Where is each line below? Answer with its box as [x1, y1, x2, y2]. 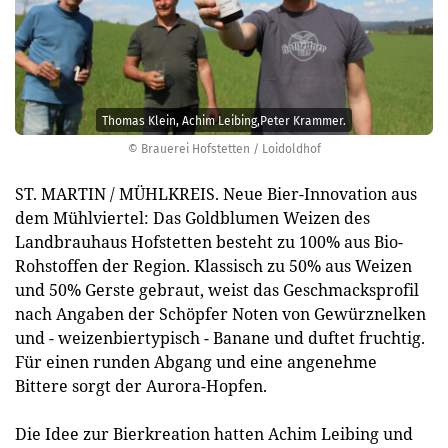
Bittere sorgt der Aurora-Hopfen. [15, 375, 267, 397]
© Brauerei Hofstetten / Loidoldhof [127, 142, 321, 156]
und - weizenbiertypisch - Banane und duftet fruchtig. [15, 327, 425, 349]
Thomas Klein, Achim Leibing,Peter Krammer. [102, 113, 346, 128]
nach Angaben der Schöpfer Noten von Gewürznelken [15, 303, 426, 325]
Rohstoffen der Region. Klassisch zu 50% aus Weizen [15, 255, 412, 277]
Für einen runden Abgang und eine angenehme [15, 351, 377, 373]
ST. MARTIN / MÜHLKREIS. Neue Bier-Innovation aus [15, 183, 417, 205]
